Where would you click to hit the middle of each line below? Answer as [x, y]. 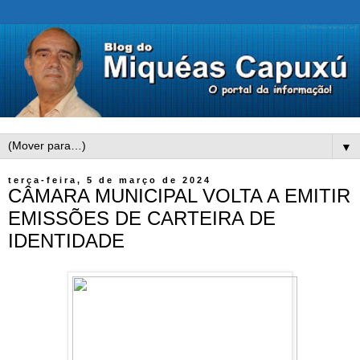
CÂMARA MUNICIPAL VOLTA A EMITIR [179, 196]
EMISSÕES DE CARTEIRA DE [142, 219]
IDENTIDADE [66, 241]
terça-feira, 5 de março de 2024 [110, 180]
